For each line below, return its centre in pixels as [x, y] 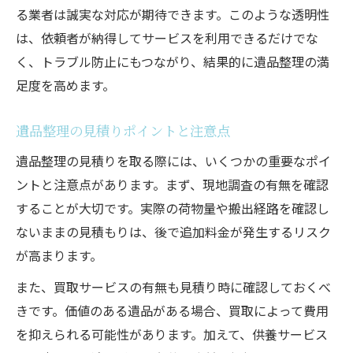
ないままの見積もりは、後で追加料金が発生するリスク [173, 231]
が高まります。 [59, 255]
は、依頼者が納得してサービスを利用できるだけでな [167, 37]
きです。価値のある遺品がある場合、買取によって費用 [172, 310]
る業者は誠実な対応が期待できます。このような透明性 [173, 14]
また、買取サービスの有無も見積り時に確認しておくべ [173, 286]
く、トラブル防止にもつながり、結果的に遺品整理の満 [173, 61]
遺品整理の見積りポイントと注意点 [123, 130]
